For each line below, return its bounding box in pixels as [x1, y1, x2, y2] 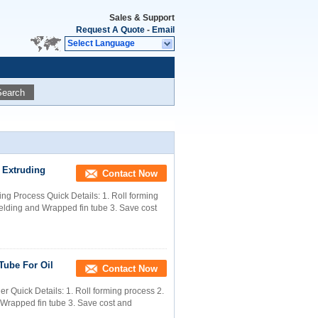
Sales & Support [109, 13, 175, 23]
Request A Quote [76, 25, 145, 35]
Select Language [67, 38, 135, 48]
